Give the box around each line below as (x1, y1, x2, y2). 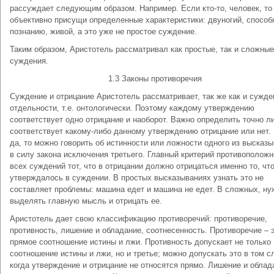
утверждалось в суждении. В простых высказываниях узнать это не (10, 173, 264, 182)
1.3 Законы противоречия (108, 74, 202, 83)
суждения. (10, 56, 48, 65)
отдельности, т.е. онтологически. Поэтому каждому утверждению (10, 103, 254, 113)
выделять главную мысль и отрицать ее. (10, 196, 162, 206)
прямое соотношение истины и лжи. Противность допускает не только (10, 237, 271, 246)
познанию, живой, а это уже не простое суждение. (10, 27, 197, 36)
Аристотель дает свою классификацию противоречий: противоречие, (10, 214, 267, 223)
